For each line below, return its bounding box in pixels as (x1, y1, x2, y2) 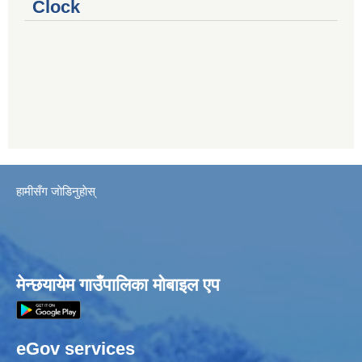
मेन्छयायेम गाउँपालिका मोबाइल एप (16, 275, 220, 296)
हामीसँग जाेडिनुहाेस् (16, 184, 95, 199)
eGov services (16, 339, 135, 360)
